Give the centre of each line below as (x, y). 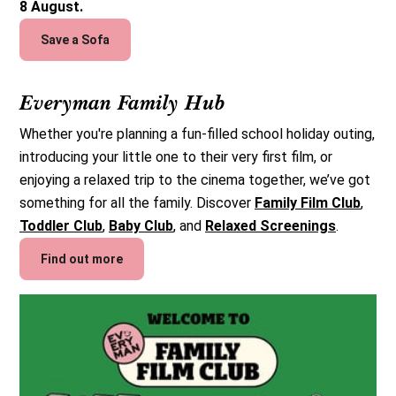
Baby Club (141, 226)
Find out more (82, 259)
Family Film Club (308, 203)
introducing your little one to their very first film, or (176, 157)
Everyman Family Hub (122, 103)
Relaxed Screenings (270, 226)
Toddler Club (61, 226)
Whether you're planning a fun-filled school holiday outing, (197, 134)
